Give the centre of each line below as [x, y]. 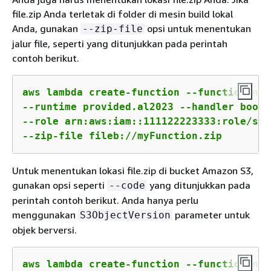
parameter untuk [211, 214]
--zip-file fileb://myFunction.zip [122, 135]
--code [127, 185]
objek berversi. [44, 230]
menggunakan [45, 214]
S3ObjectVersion [125, 215]
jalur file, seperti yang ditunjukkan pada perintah [120, 43]
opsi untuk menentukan [198, 28]
